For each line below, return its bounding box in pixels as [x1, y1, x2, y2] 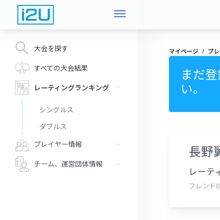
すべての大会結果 [34, 64, 88, 72]
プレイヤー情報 [34, 140, 82, 149]
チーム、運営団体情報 [34, 160, 103, 168]
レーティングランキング [34, 83, 109, 92]
